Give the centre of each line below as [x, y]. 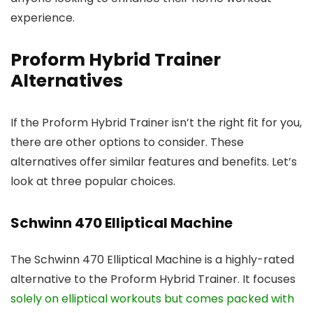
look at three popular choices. [93, 181]
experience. [43, 17]
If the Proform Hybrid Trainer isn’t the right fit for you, [156, 122]
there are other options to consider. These [127, 142]
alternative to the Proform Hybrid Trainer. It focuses [153, 279]
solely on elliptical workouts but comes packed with [152, 298]
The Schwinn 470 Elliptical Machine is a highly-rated [152, 259]
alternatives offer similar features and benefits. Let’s [154, 161]
